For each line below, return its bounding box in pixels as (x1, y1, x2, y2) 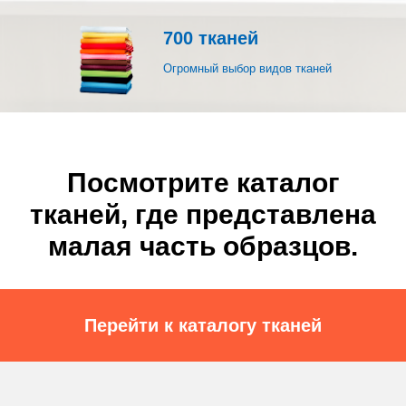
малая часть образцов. (48, 231, 358, 261)
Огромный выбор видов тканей (163, 62, 332, 75)
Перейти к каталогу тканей (84, 315, 322, 335)
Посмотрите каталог (66, 168, 340, 198)
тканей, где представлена (30, 199, 376, 229)
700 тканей (163, 28, 258, 48)
